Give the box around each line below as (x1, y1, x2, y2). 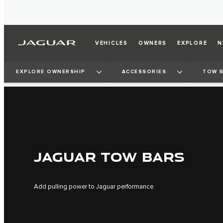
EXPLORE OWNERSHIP (16, 68, 86, 75)
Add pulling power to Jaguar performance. (34, 183, 155, 191)
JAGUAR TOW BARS (34, 147, 185, 166)
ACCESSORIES (121, 68, 166, 75)
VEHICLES (95, 39, 128, 46)
